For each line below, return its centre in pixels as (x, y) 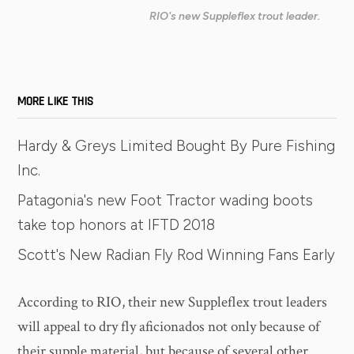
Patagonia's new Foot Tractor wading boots (166, 201)
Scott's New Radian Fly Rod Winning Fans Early (177, 255)
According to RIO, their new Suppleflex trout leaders (173, 302)
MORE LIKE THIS (56, 102)
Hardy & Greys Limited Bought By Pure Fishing (177, 146)
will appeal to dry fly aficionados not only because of (169, 326)
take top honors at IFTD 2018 (117, 225)
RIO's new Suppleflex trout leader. (235, 17)
